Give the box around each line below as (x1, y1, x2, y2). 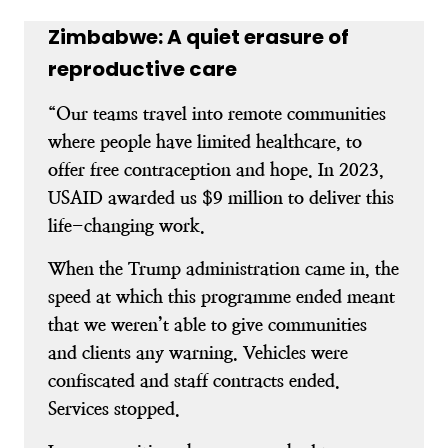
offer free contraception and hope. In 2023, (48, 158, 384, 180)
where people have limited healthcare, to (48, 130, 362, 152)
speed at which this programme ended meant (48, 285, 395, 307)
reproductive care (48, 54, 237, 83)
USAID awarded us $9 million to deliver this (48, 186, 394, 208)
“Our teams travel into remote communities (48, 102, 386, 124)
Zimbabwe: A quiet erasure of (48, 22, 349, 51)
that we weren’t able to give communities (48, 313, 367, 335)
